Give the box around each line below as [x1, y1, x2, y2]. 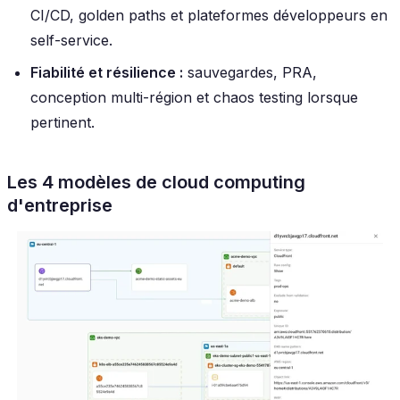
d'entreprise [7, 194, 112, 216]
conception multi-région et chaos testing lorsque [30, 87, 358, 106]
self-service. [30, 30, 112, 49]
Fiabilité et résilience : [30, 62, 183, 81]
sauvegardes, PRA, [183, 62, 317, 81]
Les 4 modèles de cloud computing [7, 171, 305, 193]
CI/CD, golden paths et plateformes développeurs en [30, 5, 387, 24]
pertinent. [30, 112, 95, 131]
